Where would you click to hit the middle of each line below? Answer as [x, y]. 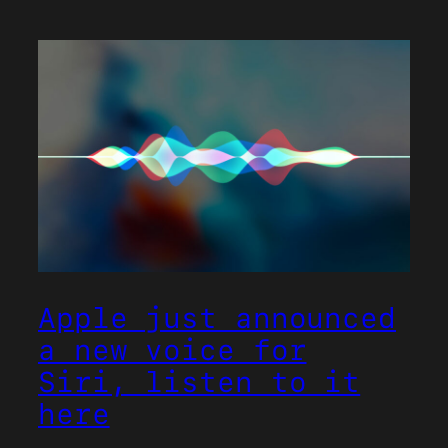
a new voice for [172, 349]
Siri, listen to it [199, 381]
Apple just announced [217, 317]
